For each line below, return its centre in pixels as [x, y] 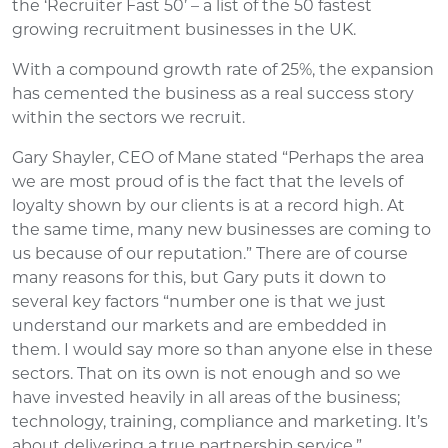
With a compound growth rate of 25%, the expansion [223, 69]
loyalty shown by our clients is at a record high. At [208, 205]
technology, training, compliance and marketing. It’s [220, 421]
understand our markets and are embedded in [199, 325]
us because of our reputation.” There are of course [210, 253]
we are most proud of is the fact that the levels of [207, 181]
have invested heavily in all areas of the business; [206, 397]
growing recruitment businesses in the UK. [184, 29]
